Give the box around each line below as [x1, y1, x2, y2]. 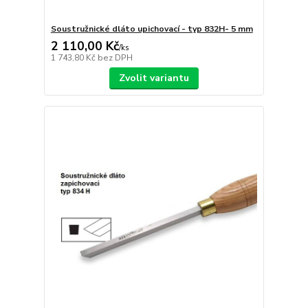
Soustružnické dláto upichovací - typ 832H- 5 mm [50, 23, 253, 34]
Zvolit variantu [118, 71, 189, 85]
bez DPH [97, 52, 133, 63]
